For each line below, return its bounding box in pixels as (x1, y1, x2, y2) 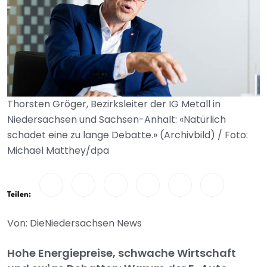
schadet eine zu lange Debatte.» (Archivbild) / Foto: (7, 128, 248, 142)
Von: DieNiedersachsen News (7, 216, 142, 231)
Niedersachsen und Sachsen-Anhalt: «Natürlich (7, 113, 226, 127)
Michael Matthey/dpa (7, 144, 109, 158)
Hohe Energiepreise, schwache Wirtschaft (7, 246, 236, 261)
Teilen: (7, 191, 31, 199)
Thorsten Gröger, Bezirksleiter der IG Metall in (7, 97, 221, 111)
